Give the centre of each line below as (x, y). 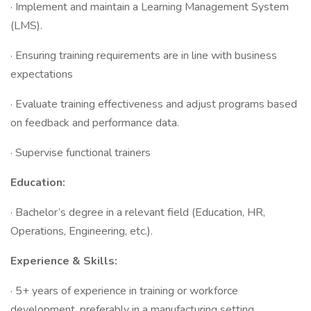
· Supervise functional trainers (81, 153)
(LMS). (26, 26)
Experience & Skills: (64, 261)
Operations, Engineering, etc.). (82, 231)
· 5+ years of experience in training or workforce (124, 291)
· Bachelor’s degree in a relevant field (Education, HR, (138, 212)
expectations (42, 74)
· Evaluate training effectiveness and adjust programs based (154, 104)
